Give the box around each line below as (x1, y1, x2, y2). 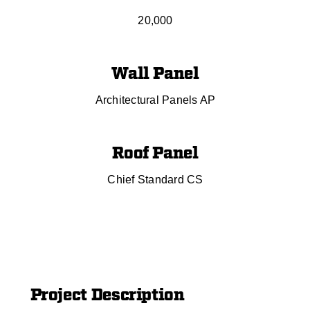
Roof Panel (112, 142, 199, 165)
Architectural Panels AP (95, 93, 216, 106)
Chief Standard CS (107, 173, 203, 185)
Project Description (30, 284, 185, 307)
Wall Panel (111, 62, 199, 85)
